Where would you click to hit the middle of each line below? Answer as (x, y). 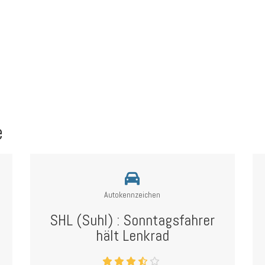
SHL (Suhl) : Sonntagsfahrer (132, 220)
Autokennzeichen (132, 195)
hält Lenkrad (132, 236)
